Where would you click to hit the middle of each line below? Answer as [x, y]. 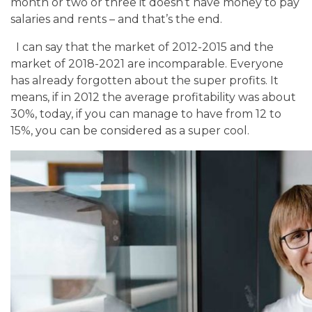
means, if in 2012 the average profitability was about [153, 97]
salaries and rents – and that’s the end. [116, 19]
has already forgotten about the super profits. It [145, 80]
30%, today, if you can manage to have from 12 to [146, 114]
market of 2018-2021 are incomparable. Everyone [147, 63]
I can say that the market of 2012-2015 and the [145, 47]
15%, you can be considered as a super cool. [130, 130]
